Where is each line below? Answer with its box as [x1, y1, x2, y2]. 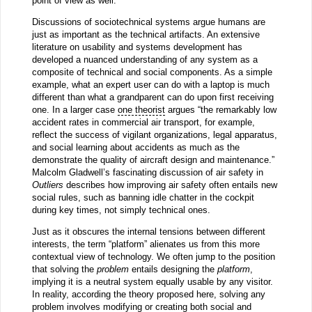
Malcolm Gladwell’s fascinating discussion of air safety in [31, 166, 263, 178]
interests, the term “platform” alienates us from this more [31, 238, 260, 249]
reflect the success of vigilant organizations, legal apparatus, [31, 129, 277, 140]
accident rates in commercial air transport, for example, [31, 116, 255, 127]
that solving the [31, 263, 97, 274]
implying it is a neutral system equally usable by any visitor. [31, 276, 273, 287]
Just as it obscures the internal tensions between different [31, 226, 265, 237]
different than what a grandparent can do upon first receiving [31, 91, 274, 102]
